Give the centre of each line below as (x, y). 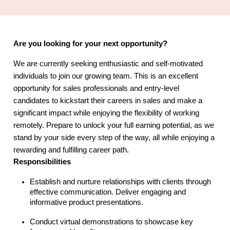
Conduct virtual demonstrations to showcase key (111, 222)
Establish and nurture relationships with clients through (120, 182)
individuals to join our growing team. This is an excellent (106, 76)
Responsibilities (42, 162)
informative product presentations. (88, 202)
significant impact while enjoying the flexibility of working (106, 113)
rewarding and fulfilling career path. (72, 150)
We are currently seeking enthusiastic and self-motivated (108, 64)
